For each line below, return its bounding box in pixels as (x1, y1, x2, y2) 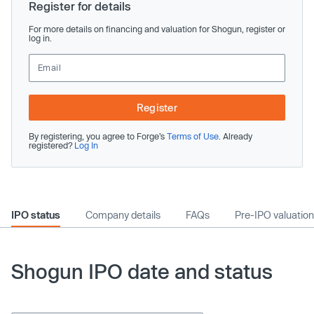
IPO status (11, 208, 60, 221)
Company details (86, 208, 161, 221)
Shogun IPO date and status (11, 259, 273, 283)
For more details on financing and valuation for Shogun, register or (29, 23, 285, 34)
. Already (219, 130, 252, 141)
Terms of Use (167, 130, 219, 141)
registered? (29, 139, 74, 150)
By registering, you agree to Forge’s (29, 130, 167, 141)
